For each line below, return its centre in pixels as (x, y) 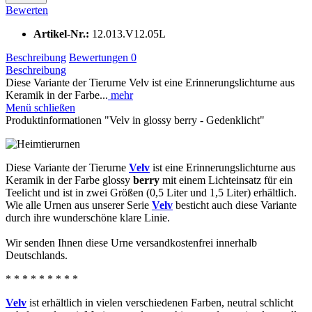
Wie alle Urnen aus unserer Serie (79, 205)
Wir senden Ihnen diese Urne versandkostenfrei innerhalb (131, 242)
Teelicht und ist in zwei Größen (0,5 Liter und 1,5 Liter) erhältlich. (151, 192)
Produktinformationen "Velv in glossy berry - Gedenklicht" (135, 120)
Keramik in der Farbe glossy (69, 180)
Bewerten (27, 10)
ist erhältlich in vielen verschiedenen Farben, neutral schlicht (160, 302)
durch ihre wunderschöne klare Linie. (88, 217)
